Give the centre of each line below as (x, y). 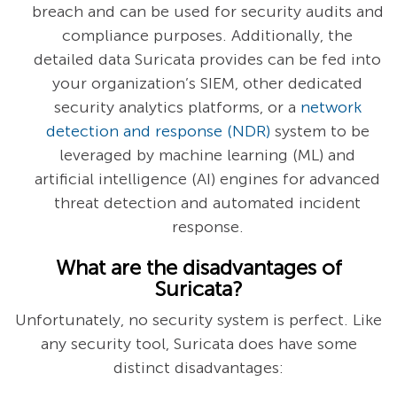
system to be (319, 132)
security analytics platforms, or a (177, 108)
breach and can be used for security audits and (207, 12)
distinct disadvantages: (198, 368)
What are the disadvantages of (198, 268)
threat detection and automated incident (207, 203)
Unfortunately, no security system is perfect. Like (198, 320)
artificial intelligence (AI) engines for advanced (207, 179)
